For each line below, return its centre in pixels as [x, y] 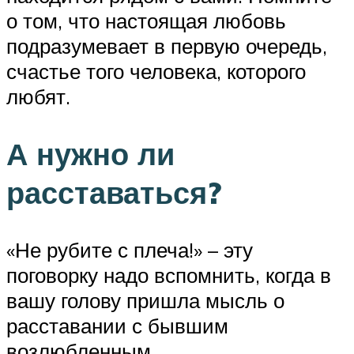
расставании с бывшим [117, 325]
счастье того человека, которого [156, 71]
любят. [38, 96]
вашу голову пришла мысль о [145, 300]
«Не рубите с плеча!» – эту [130, 249]
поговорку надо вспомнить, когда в [169, 275]
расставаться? [114, 192]
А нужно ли [90, 153]
